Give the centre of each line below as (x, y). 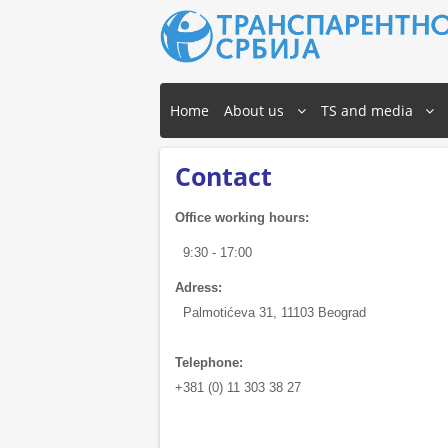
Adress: (198, 287)
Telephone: (209, 362)
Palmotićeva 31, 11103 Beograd (270, 312)
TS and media (366, 110)
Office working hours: (242, 217)
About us (254, 110)
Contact (223, 175)
